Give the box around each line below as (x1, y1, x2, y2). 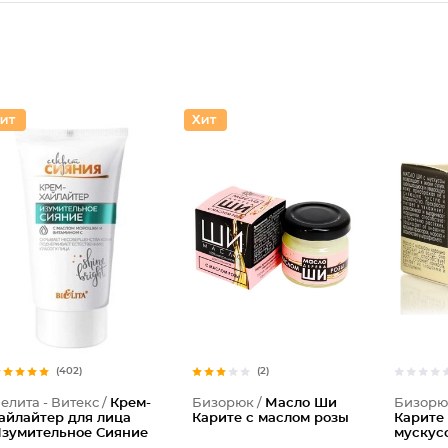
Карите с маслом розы (192, 412, 350, 425)
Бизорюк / (192, 397, 266, 410)
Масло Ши (265, 397, 338, 410)
